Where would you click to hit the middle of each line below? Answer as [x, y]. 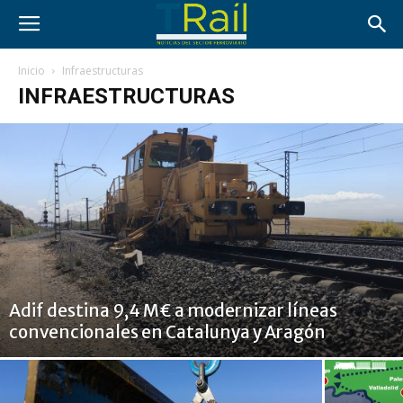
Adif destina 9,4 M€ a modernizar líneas [173, 310]
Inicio [31, 71]
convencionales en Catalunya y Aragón [167, 332]
